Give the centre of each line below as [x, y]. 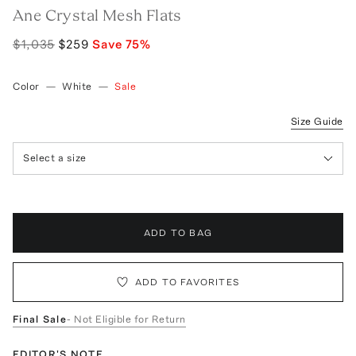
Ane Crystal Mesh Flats [97, 15]
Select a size [55, 158]
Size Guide [317, 121]
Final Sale [40, 319]
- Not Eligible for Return [126, 319]
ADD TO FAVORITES [188, 282]
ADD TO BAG [178, 232]
